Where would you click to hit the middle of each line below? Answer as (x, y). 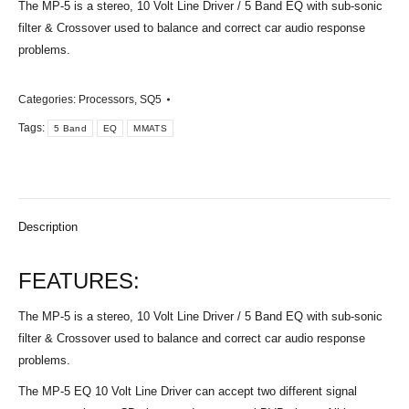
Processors (106, 99)
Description (48, 226)
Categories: (48, 99)
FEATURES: (79, 280)
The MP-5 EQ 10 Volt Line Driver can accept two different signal (188, 391)
